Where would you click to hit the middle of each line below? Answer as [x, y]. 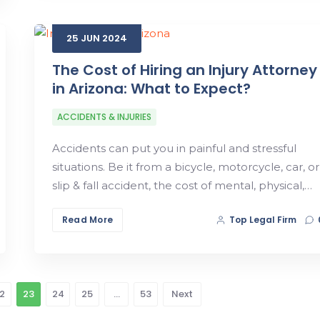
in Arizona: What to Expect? [151, 88]
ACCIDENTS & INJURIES [104, 116]
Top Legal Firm [263, 219]
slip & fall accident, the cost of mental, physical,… [182, 185]
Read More [87, 219]
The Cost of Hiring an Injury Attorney [184, 70]
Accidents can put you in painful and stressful [174, 148]
